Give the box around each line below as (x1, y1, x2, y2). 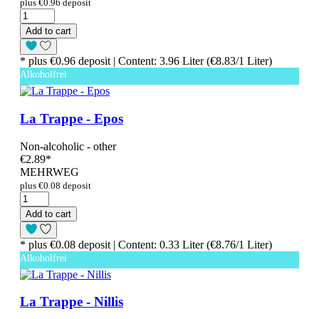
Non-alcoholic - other (20, 140, 116, 152)
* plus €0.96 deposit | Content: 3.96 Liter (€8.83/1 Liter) (20, 55, 272, 68)
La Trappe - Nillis (20, 294, 123, 310)
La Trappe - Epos (20, 111, 123, 127)
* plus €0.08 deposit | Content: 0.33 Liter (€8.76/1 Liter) (20, 238, 272, 251)
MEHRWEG (20, 165, 79, 178)
